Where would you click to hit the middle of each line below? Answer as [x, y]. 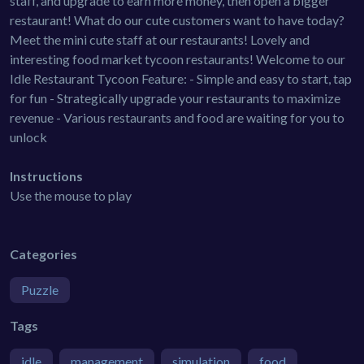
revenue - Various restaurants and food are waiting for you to [177, 117]
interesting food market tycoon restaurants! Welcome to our [178, 58]
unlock [28, 136]
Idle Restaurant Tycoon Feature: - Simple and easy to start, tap [181, 78]
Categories [43, 253]
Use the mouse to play [71, 195]
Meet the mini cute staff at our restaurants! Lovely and [160, 39]
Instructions [46, 175]
